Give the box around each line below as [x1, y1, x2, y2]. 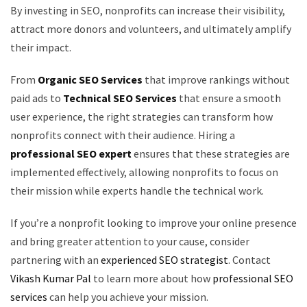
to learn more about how [91, 271, 212, 285]
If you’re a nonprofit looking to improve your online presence [10, 216, 297, 230]
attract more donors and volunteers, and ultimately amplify [10, 22, 291, 36]
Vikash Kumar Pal [10, 271, 91, 285]
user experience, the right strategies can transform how [10, 110, 273, 123]
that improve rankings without [143, 73, 290, 86]
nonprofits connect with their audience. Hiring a [10, 128, 235, 142]
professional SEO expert [10, 147, 132, 160]
